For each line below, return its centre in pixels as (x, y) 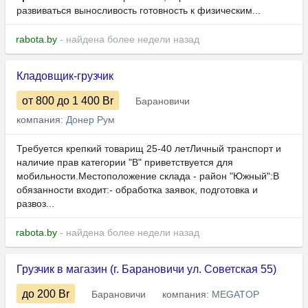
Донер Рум (90, 120)
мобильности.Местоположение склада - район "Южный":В (148, 176)
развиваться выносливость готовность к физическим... (139, 11)
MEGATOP (235, 295)
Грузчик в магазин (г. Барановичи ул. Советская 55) (146, 269)
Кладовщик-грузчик (65, 76)
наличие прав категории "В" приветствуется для (125, 163)
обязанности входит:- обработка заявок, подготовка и (137, 190)
